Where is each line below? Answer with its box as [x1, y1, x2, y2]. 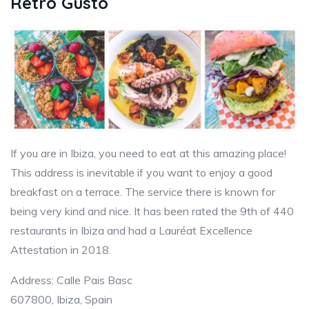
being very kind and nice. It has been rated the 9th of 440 [10, 204, 294, 219]
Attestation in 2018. [10, 243, 111, 257]
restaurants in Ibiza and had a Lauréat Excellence [10, 223, 252, 238]
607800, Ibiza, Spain [10, 292, 112, 307]
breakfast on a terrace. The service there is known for [10, 185, 275, 199]
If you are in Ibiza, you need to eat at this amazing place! [10, 146, 286, 161]
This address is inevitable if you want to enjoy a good [10, 166, 272, 180]
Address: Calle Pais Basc [10, 273, 132, 288]
